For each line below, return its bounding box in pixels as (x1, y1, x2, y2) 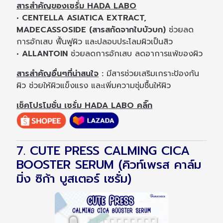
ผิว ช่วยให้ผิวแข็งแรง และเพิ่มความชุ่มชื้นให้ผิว (16, 79, 171, 92)
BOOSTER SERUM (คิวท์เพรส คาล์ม (16, 156, 202, 174)
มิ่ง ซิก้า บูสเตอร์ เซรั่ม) (16, 170, 132, 188)
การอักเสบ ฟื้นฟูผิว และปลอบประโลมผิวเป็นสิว (16, 35, 173, 48)
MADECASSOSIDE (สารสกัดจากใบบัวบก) (16, 23, 169, 36)
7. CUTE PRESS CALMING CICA (16, 142, 190, 160)
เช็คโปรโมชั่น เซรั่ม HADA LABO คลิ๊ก (16, 99, 153, 111)
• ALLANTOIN (16, 47, 68, 60)
